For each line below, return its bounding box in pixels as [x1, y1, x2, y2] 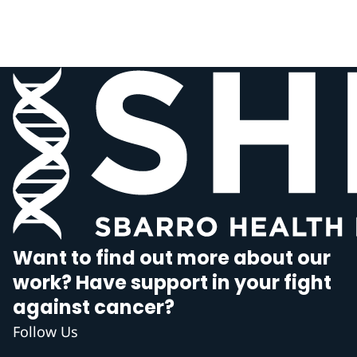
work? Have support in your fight [13, 269, 331, 296]
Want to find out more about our [13, 245, 331, 271]
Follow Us [13, 322, 78, 341]
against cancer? [13, 294, 175, 320]
